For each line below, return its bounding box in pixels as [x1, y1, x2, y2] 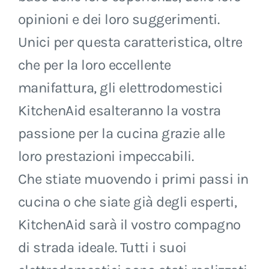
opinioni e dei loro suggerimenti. [17, 10, 220, 28]
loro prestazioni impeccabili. [17, 147, 194, 165]
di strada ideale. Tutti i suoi [17, 238, 187, 256]
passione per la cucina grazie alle [17, 124, 225, 142]
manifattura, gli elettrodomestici [17, 79, 223, 96]
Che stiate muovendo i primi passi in [17, 170, 249, 187]
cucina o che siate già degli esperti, [17, 193, 237, 210]
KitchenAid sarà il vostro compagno [17, 216, 241, 233]
